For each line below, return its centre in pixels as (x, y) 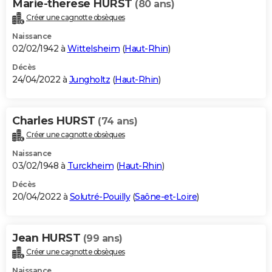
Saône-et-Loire (166, 196)
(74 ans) (117, 121)
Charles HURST (55, 121)
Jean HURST (48, 238)
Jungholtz (89, 79)
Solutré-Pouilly (100, 196)
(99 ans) (103, 238)
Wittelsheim (93, 48)
